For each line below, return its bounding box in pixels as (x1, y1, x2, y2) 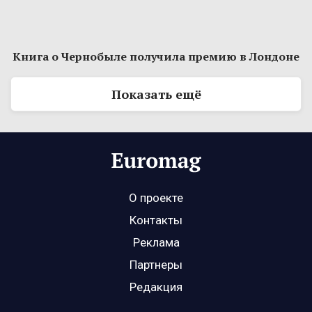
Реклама (132, 235, 180, 249)
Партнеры (130, 258, 182, 272)
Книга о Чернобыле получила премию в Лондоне (13, 49, 299, 64)
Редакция (130, 280, 182, 294)
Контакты (130, 213, 182, 227)
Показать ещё (111, 86, 201, 102)
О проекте (129, 191, 183, 205)
